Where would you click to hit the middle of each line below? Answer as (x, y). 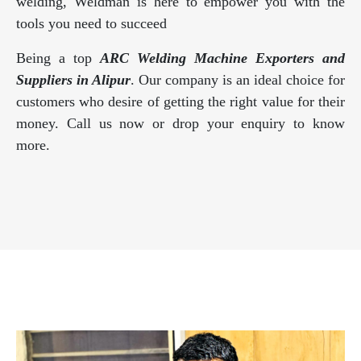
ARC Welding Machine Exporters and (222, 58)
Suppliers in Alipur (73, 80)
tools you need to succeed (91, 24)
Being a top (58, 58)
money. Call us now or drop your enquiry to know (180, 124)
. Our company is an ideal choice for (238, 80)
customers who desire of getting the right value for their (180, 102)
